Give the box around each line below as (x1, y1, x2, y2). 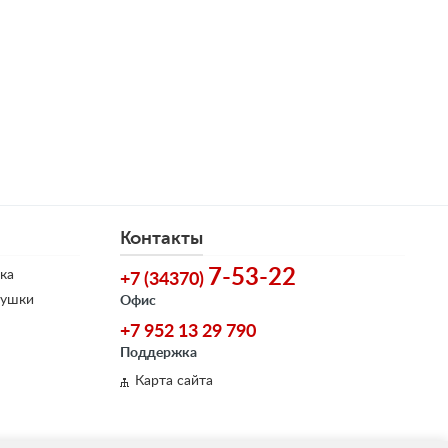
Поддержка (120, 346, 198, 360)
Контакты (120, 228, 204, 248)
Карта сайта (135, 374, 214, 388)
